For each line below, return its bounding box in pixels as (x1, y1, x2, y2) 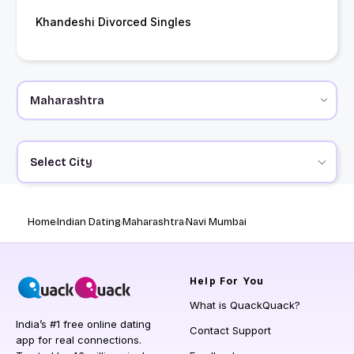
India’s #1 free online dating (16, 318, 151, 331)
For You (216, 275, 265, 288)
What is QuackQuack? (190, 299, 300, 312)
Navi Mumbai (186, 216, 247, 229)
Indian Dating (57, 216, 121, 229)
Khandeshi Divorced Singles (36, 15, 191, 29)
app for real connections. (16, 333, 141, 347)
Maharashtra (122, 216, 184, 229)
